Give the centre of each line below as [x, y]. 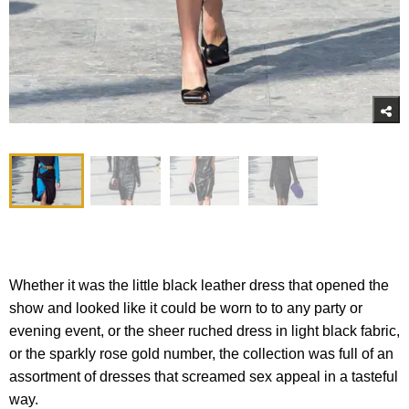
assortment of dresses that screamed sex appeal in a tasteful [204, 377]
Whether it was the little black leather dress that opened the [199, 286]
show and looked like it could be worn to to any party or [186, 309]
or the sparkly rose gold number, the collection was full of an [201, 354]
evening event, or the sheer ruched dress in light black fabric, [204, 331]
